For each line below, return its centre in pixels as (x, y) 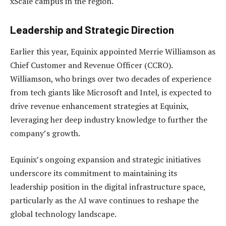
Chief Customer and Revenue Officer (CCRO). (91, 65)
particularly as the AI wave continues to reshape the (104, 200)
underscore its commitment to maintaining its (94, 173)
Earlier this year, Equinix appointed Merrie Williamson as (113, 52)
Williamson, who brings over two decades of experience (111, 79)
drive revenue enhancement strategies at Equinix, (99, 106)
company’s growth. (45, 133)
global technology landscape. (63, 214)
